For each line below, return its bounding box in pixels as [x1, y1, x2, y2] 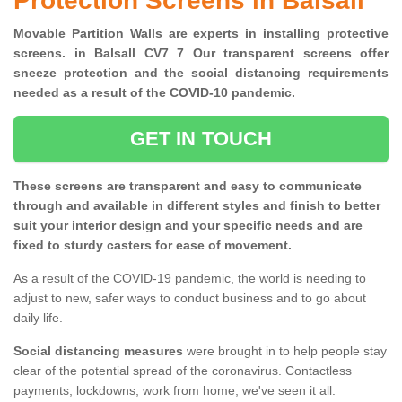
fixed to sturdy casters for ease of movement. [13, 238, 292, 253]
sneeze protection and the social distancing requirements [13, 66, 389, 81]
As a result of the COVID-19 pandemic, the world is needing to [13, 271, 366, 286]
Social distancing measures [13, 344, 183, 359]
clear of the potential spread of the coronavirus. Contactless [13, 363, 352, 379]
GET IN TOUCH [129, 127, 273, 151]
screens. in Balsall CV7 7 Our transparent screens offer [13, 46, 389, 61]
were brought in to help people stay [183, 344, 387, 359]
